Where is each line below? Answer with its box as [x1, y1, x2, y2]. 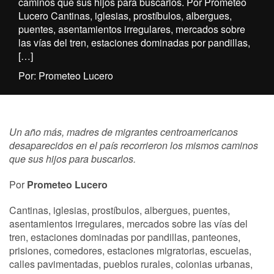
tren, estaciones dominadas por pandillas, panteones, [9, 230, 240, 244]
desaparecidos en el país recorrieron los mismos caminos [9, 138, 258, 152]
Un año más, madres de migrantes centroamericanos [9, 125, 238, 139]
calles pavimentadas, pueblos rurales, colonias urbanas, [9, 257, 253, 271]
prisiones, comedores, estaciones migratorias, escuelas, [9, 243, 251, 257]
